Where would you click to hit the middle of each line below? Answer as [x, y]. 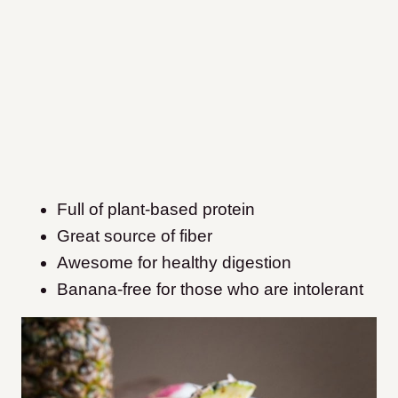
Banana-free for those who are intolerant [210, 290]
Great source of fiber [135, 236]
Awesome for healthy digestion [174, 263]
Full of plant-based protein [156, 210]
